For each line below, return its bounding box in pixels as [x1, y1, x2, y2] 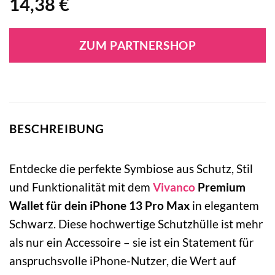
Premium [195, 179, 246, 194]
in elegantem [190, 198, 259, 212]
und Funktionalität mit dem [9, 179, 153, 194]
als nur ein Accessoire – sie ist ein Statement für [9, 234, 254, 249]
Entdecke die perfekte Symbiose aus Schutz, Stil [9, 161, 253, 176]
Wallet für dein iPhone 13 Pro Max [9, 198, 190, 212]
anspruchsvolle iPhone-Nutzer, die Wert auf [9, 253, 236, 268]
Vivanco [153, 179, 195, 194]
